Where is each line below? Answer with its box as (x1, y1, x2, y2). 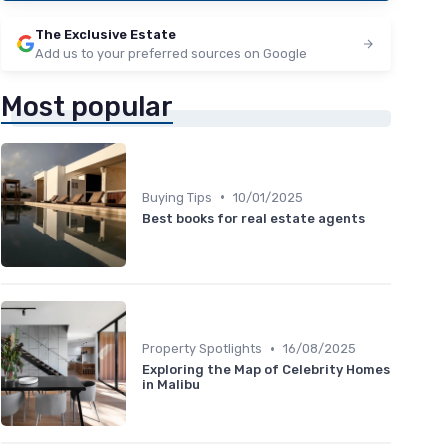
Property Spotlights (142, 341, 262, 357)
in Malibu (142, 377, 200, 393)
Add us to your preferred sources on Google (35, 45, 307, 61)
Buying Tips (142, 189, 212, 205)
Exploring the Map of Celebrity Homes (142, 362, 390, 378)
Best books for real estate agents (142, 210, 365, 226)
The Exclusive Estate (35, 26, 176, 42)
